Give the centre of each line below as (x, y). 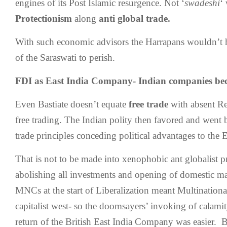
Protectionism (44, 18)
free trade (148, 104)
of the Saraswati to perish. (65, 58)
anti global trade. (135, 18)
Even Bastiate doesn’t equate (72, 104)
